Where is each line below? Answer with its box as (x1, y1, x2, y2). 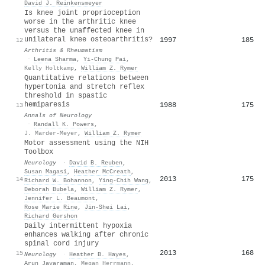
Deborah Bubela (24, 185, 74, 193)
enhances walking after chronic (24, 230, 148, 239)
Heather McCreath (74, 167, 131, 175)
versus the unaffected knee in (24, 26, 144, 35)
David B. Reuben (69, 159, 122, 166)
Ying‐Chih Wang (99, 176, 148, 184)
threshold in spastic (24, 91, 107, 100)
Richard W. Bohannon (24, 176, 92, 184)
